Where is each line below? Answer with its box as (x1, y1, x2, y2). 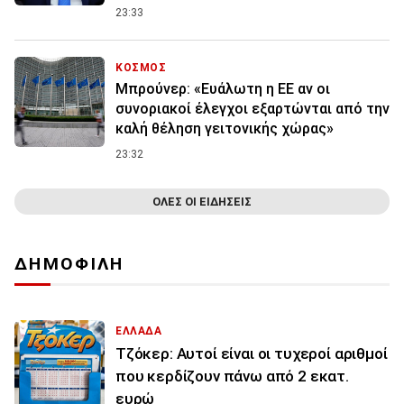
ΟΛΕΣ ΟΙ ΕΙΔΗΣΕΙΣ (152, 195, 252, 209)
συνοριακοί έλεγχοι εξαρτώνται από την (115, 100, 390, 118)
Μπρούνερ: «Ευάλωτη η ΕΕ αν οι (115, 80, 330, 98)
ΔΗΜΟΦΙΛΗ (14, 253, 124, 275)
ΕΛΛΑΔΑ (115, 325, 162, 338)
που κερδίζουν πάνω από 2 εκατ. (115, 367, 349, 386)
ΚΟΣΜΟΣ (115, 61, 167, 75)
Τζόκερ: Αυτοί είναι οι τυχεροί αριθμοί (115, 344, 388, 363)
